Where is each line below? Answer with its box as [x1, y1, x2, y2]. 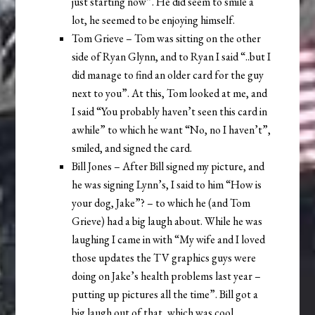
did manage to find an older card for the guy [72, 67, 264, 83]
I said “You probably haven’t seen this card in [72, 104, 268, 120]
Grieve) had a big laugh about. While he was [72, 214, 263, 229]
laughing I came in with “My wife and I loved [72, 232, 266, 247]
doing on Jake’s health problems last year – [72, 269, 262, 284]
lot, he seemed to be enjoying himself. [72, 13, 236, 28]
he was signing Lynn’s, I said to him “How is [72, 177, 262, 193]
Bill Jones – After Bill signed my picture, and [72, 159, 265, 174]
